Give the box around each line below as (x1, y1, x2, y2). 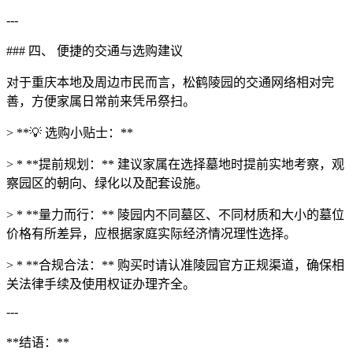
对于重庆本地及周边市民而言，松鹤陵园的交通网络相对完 (6, 76, 334, 90)
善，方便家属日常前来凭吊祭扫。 (6, 95, 195, 109)
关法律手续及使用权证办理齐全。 (6, 277, 195, 292)
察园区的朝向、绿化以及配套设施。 (6, 176, 208, 191)
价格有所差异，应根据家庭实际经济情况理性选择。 (6, 227, 296, 241)
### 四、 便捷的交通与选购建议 (6, 44, 183, 58)
